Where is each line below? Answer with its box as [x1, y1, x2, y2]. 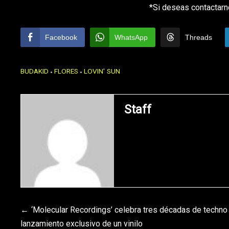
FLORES [54, 66, 78, 77]
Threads [185, 33, 212, 41]
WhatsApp [114, 33, 148, 41]
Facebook [45, 33, 77, 41]
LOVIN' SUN [84, 66, 120, 77]
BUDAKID [20, 66, 49, 77]
